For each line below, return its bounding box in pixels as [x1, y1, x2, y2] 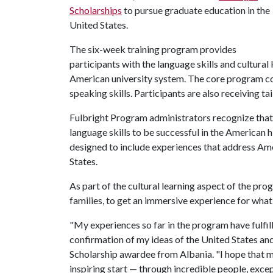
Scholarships [69, 4, 122, 16]
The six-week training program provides [69, 43, 236, 55]
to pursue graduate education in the [122, 4, 270, 16]
